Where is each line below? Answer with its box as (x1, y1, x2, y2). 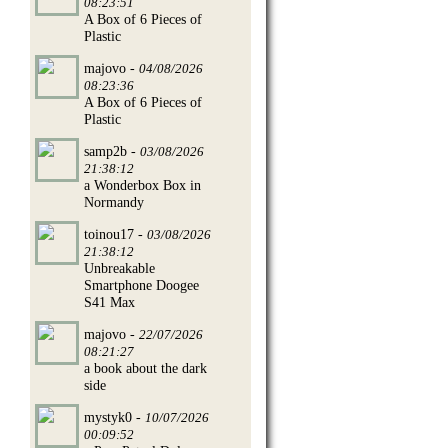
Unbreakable (84, 259, 155, 276)
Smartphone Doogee (84, 276, 199, 293)
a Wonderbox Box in (84, 176, 201, 193)
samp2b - (84, 142, 140, 159)
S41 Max (84, 293, 135, 310)
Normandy (84, 193, 144, 210)
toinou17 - (84, 225, 147, 242)
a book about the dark (84, 359, 207, 376)
